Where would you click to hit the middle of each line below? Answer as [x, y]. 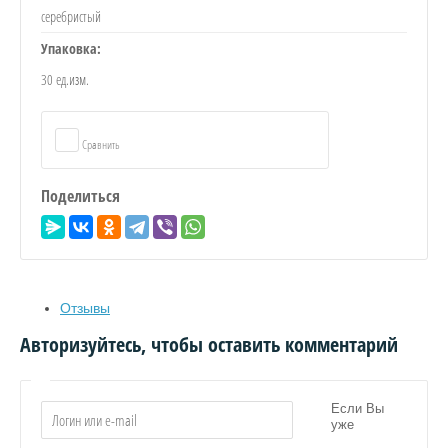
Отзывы [85, 307]
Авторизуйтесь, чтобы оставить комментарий [209, 344]
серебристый [71, 16]
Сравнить [100, 144]
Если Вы [357, 408]
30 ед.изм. [65, 79]
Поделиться [80, 195]
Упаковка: [71, 48]
